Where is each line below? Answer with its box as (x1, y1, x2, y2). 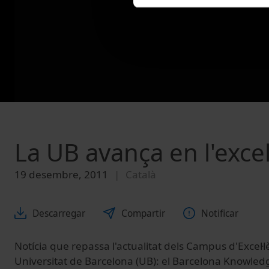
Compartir (121, 207, 165, 220)
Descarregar (32, 207, 85, 220)
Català (125, 168, 156, 182)
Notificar (201, 207, 238, 220)
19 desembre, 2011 (14, 168, 108, 182)
